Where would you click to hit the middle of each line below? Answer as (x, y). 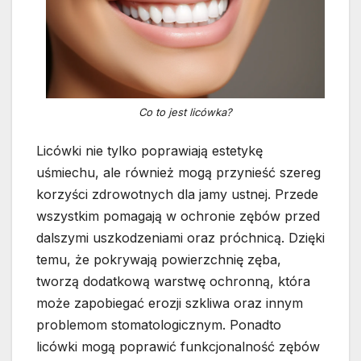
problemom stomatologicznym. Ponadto (159, 325)
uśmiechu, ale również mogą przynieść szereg (178, 173)
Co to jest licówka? (185, 112)
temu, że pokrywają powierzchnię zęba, (159, 260)
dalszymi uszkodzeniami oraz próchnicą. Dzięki (180, 238)
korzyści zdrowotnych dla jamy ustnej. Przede (177, 195)
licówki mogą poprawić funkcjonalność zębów (178, 347)
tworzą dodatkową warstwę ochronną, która (173, 282)
